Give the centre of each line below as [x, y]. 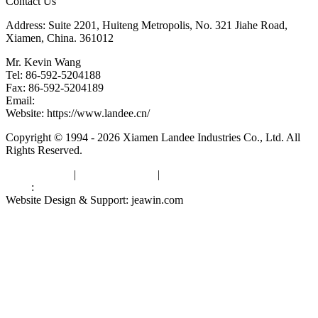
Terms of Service [117, 174]
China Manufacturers [84, 187]
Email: [22, 100]
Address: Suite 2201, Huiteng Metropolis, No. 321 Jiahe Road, [147, 25]
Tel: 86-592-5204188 [53, 75]
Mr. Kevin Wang [43, 62]
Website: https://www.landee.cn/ [78, 113]
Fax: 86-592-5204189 [55, 87]
